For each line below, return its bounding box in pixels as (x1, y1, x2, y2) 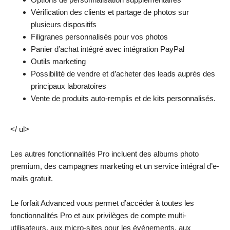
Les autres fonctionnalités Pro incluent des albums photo (10, 149, 199, 158)
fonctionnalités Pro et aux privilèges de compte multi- (10, 210, 186, 220)
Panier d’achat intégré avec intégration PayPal (31, 44, 184, 53)
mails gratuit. (10, 174, 53, 183)
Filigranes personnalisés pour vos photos (31, 32, 168, 41)
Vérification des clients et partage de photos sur (31, 7, 189, 16)
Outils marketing (31, 56, 86, 66)
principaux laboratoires (31, 81, 106, 90)
